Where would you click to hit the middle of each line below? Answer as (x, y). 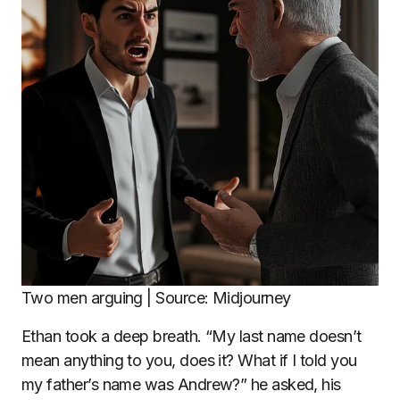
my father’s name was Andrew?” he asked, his (181, 385)
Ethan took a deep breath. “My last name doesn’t (192, 337)
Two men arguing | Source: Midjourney (156, 298)
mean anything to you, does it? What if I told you (189, 361)
